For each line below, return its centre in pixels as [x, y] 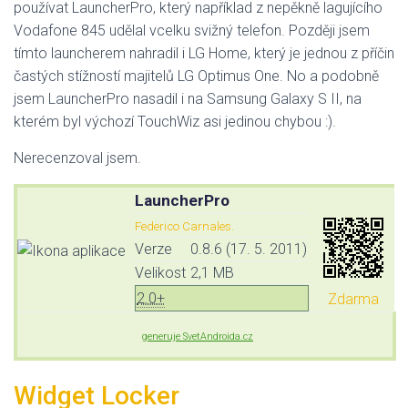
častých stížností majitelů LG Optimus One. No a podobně [196, 76]
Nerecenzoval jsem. [77, 158]
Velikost [160, 273]
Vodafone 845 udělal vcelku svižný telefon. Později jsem [192, 31]
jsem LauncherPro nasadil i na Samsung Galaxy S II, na [188, 99]
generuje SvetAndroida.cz [198, 337]
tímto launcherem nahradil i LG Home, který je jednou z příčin [204, 54]
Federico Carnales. [184, 227]
